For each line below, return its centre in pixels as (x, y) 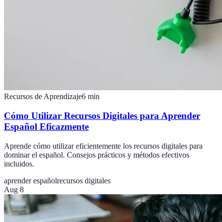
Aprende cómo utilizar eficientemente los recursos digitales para (103, 146)
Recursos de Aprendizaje (43, 97)
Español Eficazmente (46, 127)
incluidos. (19, 164)
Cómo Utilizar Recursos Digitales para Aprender (102, 116)
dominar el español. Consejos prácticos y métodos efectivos (97, 155)
